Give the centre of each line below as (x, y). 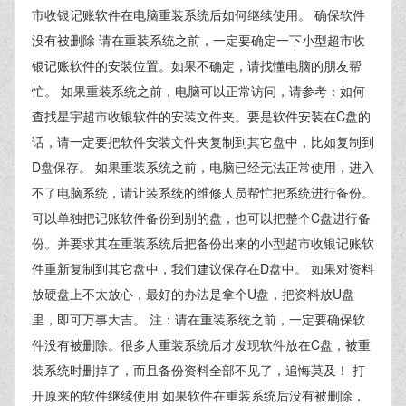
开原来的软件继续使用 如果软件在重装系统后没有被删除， (198, 395)
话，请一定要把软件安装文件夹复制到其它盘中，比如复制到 (203, 141)
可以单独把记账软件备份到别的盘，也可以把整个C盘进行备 (201, 217)
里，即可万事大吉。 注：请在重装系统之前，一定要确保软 (198, 319)
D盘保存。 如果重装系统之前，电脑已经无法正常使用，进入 (203, 167)
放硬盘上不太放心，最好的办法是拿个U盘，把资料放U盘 (193, 294)
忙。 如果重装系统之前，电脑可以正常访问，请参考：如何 (198, 91)
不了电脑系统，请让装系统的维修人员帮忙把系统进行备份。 (203, 192)
